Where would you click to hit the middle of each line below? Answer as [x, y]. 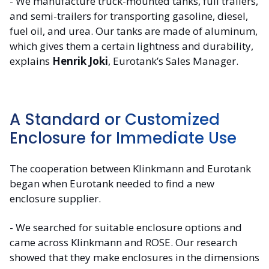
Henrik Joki [80, 61]
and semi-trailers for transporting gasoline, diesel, [129, 16]
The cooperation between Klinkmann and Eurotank [130, 169]
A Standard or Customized [115, 119]
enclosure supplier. [55, 199]
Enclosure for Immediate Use [123, 138]
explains [31, 61]
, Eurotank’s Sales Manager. [173, 61]
